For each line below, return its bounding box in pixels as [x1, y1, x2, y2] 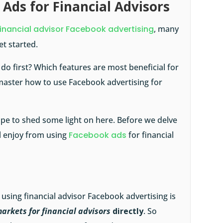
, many [154, 23, 179, 35]
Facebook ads [69, 129, 127, 141]
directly [111, 206, 144, 217]
